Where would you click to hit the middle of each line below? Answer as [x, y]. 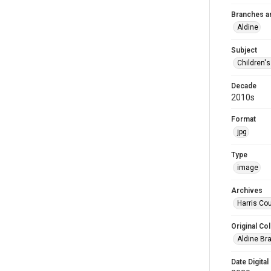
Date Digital [250, 262]
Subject [244, 50]
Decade [244, 86]
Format [243, 119]
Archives [247, 191]
